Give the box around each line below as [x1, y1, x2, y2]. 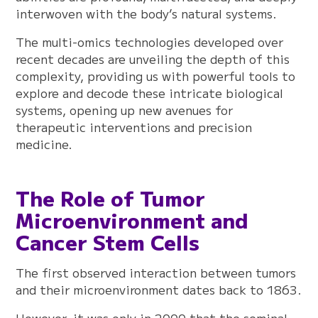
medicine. [16, 136, 73, 153]
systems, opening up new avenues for [16, 102, 234, 119]
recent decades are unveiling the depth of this [16, 50, 290, 67]
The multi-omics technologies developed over [16, 33, 284, 50]
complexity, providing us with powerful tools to [16, 67, 296, 84]
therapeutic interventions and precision [16, 119, 253, 136]
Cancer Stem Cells [16, 227, 200, 256]
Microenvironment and [16, 205, 249, 234]
